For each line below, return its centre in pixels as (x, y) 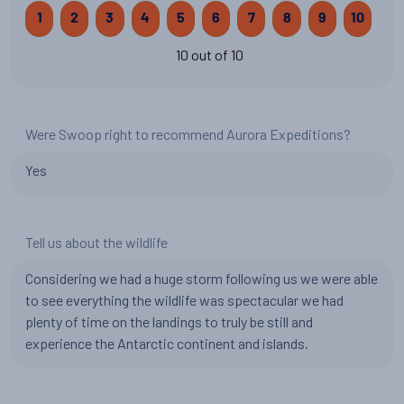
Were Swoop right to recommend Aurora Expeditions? (188, 134)
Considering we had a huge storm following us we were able (202, 278)
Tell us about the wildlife (96, 242)
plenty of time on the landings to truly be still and (169, 321)
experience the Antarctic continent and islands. (167, 343)
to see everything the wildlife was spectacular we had (184, 300)
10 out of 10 (209, 55)
